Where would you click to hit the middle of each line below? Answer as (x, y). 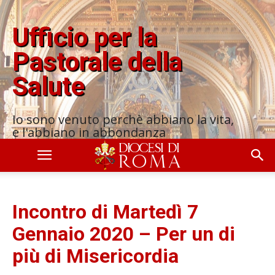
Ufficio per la (85, 37)
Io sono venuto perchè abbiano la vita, (123, 120)
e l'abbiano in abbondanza (89, 133)
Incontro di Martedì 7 (105, 212)
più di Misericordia (95, 256)
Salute (48, 87)
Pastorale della (97, 62)
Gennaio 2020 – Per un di (124, 234)
